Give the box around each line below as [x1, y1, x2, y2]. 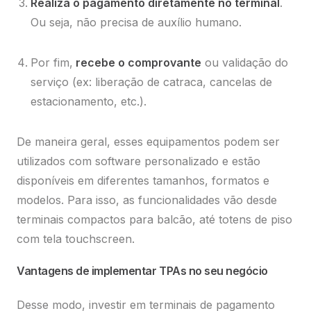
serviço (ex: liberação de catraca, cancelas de [31, 75, 272, 90]
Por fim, [31, 56, 73, 70]
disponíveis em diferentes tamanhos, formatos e [17, 174, 269, 188]
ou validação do [201, 56, 288, 70]
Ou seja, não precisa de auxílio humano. [31, 15, 245, 30]
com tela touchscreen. [17, 232, 138, 246]
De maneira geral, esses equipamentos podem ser [17, 135, 280, 149]
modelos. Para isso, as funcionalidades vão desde [17, 193, 277, 208]
